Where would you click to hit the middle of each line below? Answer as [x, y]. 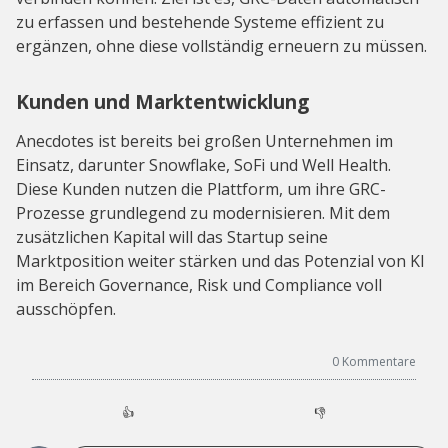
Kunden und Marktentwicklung [162, 101]
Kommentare [379, 361]
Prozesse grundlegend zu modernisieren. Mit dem [203, 212]
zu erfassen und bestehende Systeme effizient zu [200, 21]
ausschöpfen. [66, 308]
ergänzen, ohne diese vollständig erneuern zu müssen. [221, 45]
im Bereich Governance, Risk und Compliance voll [199, 284]
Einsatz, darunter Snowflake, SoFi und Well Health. [203, 164]
